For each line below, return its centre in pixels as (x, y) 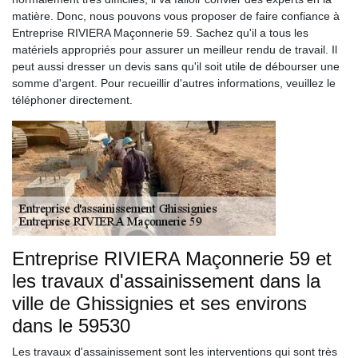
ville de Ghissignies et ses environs (159, 303)
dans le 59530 (71, 326)
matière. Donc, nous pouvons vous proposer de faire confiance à (176, 16)
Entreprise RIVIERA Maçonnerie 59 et (172, 259)
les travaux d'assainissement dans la (166, 281)
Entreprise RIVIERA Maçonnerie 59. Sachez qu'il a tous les (160, 33)
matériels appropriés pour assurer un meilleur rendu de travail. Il (175, 50)
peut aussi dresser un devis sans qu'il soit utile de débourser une (176, 66)
